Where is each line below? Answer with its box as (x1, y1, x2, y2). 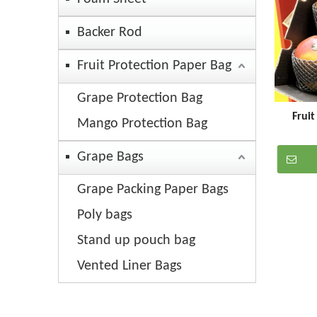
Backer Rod (77, 25, 142, 40)
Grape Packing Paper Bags (77, 183, 229, 197)
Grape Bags (77, 150, 144, 165)
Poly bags (77, 208, 132, 223)
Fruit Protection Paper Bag (77, 59, 231, 74)
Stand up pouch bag (77, 234, 195, 248)
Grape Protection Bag (77, 91, 202, 106)
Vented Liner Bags (77, 259, 182, 274)
